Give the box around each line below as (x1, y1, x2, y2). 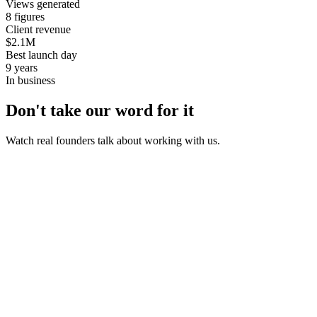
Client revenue (6, 23, 71, 35)
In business (6, 74, 55, 86)
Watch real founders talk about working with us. (6, 134, 220, 146)
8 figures (6, 10, 45, 23)
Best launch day (6, 48, 77, 61)
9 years (6, 61, 38, 74)
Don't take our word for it (6, 100, 194, 120)
